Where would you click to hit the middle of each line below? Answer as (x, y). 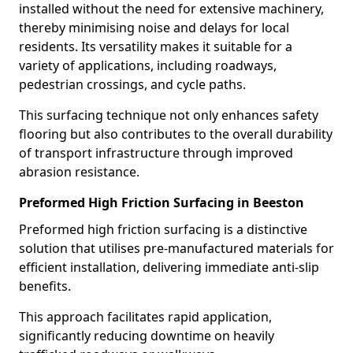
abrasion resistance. (79, 172)
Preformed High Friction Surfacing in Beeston (162, 203)
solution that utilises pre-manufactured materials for (176, 248)
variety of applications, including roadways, (148, 65)
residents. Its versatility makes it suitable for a (156, 46)
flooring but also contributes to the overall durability (176, 134)
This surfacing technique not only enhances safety (169, 115)
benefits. (45, 286)
